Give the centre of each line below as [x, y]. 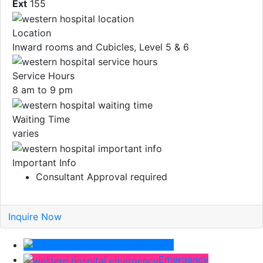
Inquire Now [35, 216]
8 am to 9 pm [43, 90]
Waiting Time [41, 119]
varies [26, 134]
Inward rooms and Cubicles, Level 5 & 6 [101, 47]
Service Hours [43, 76]
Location [32, 33]
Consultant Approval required [102, 176]
